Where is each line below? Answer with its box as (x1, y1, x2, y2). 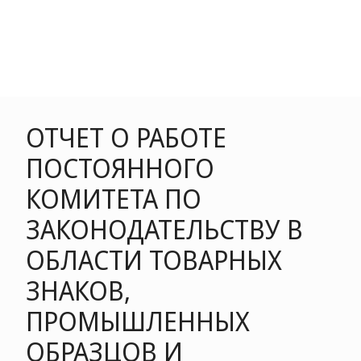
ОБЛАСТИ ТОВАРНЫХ (26, 243, 282, 277)
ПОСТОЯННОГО (26, 151, 214, 185)
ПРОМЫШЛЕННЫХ (26, 304, 250, 338)
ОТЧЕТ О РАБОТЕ (26, 120, 226, 155)
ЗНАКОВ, (26, 273, 131, 308)
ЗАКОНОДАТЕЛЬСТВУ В (26, 212, 303, 247)
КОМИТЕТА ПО (26, 181, 201, 216)
